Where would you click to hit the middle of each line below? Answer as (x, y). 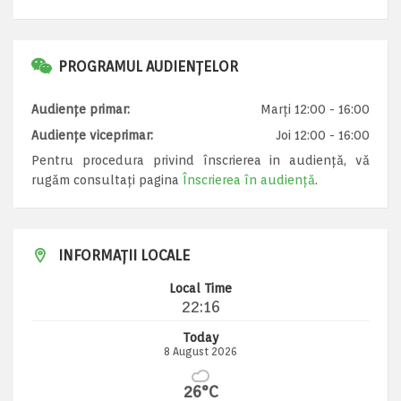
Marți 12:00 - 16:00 (315, 109)
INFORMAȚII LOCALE (124, 256)
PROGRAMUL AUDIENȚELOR (148, 67)
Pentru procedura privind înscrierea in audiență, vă (200, 160)
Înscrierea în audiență (249, 180)
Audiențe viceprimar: (92, 135)
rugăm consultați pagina (107, 180)
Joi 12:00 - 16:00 (323, 135)
